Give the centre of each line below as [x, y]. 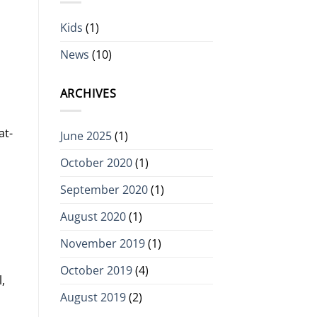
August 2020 [93, 217]
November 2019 [102, 244]
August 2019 [93, 298]
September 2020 [104, 190]
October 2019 [96, 271]
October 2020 [96, 163]
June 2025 [86, 136]
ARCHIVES [88, 93]
